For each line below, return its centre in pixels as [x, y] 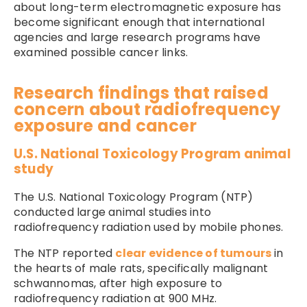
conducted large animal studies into [112, 212]
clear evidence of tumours [195, 254]
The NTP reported [65, 254]
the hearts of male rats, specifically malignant [141, 269]
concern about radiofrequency [147, 109]
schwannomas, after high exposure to [118, 284]
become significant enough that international [139, 22]
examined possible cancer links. [101, 52]
